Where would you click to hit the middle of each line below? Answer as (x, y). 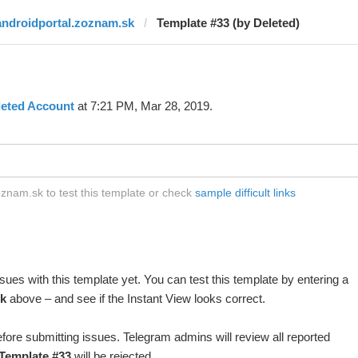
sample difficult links (245, 193)
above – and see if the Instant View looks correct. (135, 298)
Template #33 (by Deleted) (228, 23)
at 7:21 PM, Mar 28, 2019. (143, 106)
